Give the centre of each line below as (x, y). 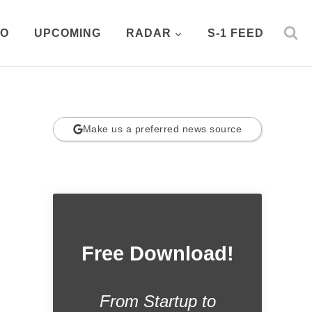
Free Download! (157, 254)
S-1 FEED (236, 33)
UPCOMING (68, 33)
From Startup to (157, 301)
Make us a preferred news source (162, 128)
